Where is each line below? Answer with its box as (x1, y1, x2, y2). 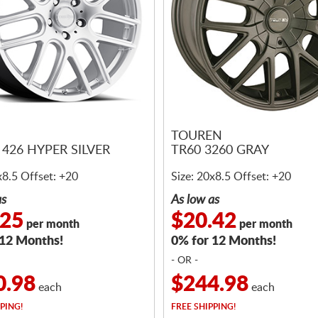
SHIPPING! (192, 302, 236, 311)
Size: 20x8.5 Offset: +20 (171, 171, 291, 182)
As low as (171, 194, 219, 207)
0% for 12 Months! (171, 235, 276, 248)
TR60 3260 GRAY (171, 144, 269, 158)
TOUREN (171, 130, 222, 143)
